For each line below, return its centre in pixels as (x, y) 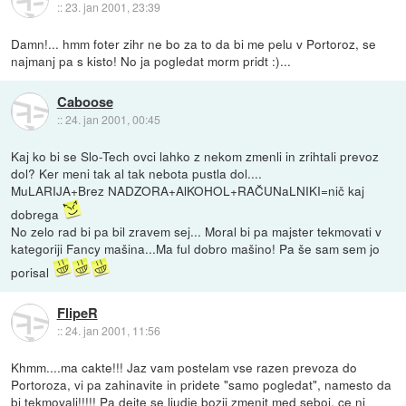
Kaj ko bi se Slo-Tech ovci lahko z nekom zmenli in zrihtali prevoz (195, 156)
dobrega (37, 214)
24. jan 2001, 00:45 (112, 120)
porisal (32, 272)
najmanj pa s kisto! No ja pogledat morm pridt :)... (151, 61)
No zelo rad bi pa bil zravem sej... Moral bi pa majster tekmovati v (197, 232)
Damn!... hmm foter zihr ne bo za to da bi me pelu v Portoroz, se (194, 44)
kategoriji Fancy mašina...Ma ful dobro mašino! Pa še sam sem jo (196, 249)
